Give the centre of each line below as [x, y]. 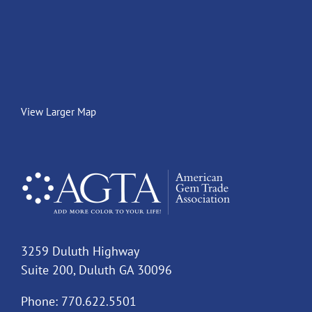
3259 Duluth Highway [80, 251]
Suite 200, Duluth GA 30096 [96, 270]
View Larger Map [58, 111]
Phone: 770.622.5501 [79, 301]
